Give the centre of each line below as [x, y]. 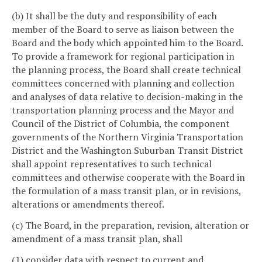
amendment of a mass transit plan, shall [97, 238]
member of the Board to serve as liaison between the [123, 30]
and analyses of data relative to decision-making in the [127, 97]
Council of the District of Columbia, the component [121, 124]
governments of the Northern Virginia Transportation [127, 137]
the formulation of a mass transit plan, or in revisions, [126, 191]
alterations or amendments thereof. [88, 204]
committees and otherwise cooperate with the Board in [128, 177]
